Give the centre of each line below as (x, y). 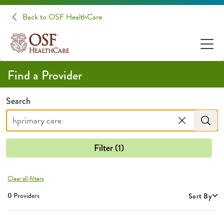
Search (18, 101)
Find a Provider (45, 75)
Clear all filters (26, 178)
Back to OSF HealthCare (62, 17)
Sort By (200, 196)
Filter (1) (109, 148)
